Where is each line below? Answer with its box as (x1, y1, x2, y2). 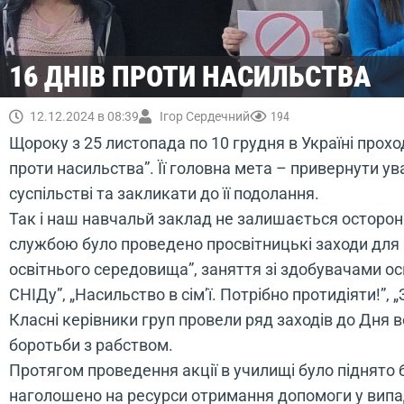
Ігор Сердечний (160, 109, 250, 124)
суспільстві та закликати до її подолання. (9, 184, 319, 203)
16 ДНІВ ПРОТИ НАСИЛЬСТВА (9, 60, 371, 94)
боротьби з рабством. (9, 335, 173, 354)
